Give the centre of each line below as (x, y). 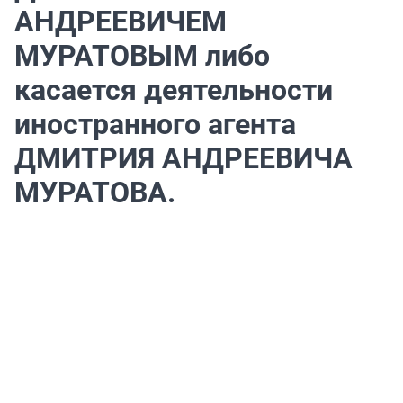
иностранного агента (155, 125)
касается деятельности (174, 90)
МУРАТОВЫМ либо (142, 56)
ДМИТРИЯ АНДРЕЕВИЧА (184, 159)
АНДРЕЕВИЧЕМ (121, 22)
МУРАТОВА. (95, 193)
